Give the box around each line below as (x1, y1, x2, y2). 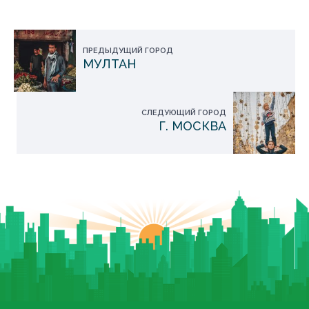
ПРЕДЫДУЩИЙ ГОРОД (83, 46, 173, 56)
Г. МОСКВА (159, 119, 226, 134)
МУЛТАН (83, 57, 137, 72)
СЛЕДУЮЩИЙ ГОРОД (141, 108, 226, 118)
